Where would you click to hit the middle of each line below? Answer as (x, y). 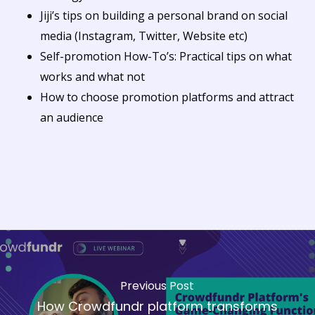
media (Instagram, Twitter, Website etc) (143, 36)
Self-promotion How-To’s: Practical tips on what (166, 56)
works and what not (92, 76)
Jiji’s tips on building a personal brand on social (163, 15)
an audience (71, 117)
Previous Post (157, 286)
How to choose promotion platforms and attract (167, 97)
